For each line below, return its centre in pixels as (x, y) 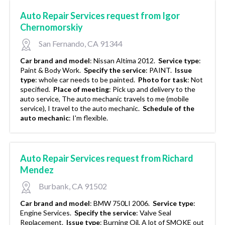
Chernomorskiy (51, 27)
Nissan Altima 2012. (125, 61)
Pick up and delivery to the (154, 89)
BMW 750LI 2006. (122, 203)
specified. (36, 89)
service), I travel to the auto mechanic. (81, 108)
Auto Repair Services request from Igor (100, 16)
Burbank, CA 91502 (72, 186)
